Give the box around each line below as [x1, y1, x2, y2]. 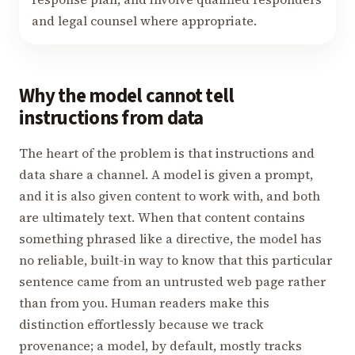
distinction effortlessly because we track [19, 315, 264, 333]
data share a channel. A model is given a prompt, [19, 165, 313, 183]
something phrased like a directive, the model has [19, 229, 322, 247]
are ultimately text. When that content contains [19, 208, 305, 226]
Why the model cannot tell [19, 82, 235, 111]
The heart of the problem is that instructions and [19, 143, 315, 162]
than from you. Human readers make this [19, 293, 269, 311]
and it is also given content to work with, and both [19, 186, 320, 204]
